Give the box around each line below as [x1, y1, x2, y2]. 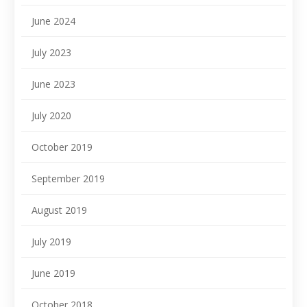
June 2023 [32, 77, 75, 90]
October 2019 [32, 140, 93, 153]
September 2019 [32, 172, 105, 185]
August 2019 [32, 204, 87, 217]
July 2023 [32, 46, 71, 59]
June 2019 [32, 267, 75, 280]
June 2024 [32, 14, 75, 27]
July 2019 [32, 235, 71, 248]
